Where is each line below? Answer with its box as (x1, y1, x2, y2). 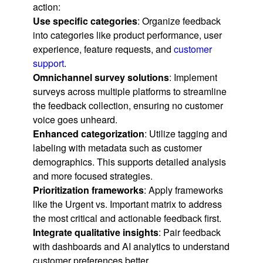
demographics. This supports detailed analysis (33, 154, 226, 168)
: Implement (169, 70, 217, 84)
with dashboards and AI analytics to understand (33, 239, 230, 253)
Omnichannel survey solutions (33, 70, 169, 84)
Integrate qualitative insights (33, 225, 159, 239)
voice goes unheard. (33, 112, 117, 126)
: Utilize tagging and (144, 126, 227, 140)
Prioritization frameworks (33, 183, 144, 197)
